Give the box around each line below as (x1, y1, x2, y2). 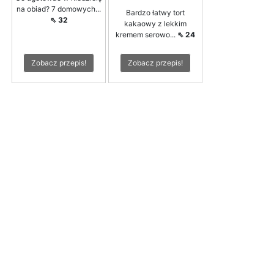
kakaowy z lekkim (124, 18, 187, 28)
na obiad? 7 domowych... (17, 4, 101, 13)
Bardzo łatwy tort (126, 7, 185, 17)
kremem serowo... (116, 29, 177, 39)
